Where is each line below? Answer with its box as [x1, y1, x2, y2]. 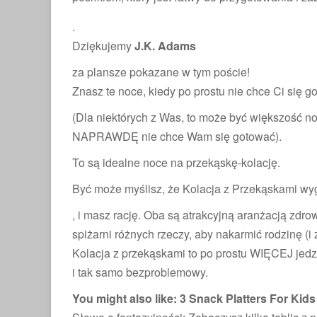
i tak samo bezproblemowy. [72, 264, 208, 280]
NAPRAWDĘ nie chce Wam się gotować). [72, 128, 282, 144]
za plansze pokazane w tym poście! [72, 64, 250, 80]
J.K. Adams [132, 38, 196, 54]
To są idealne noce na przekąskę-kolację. [72, 154, 280, 171]
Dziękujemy [72, 38, 132, 54]
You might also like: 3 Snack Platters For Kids [72, 290, 316, 306]
